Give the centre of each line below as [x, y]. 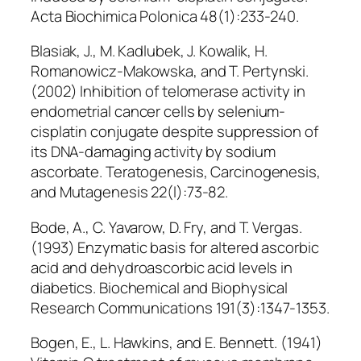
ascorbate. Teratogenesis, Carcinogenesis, [176, 172]
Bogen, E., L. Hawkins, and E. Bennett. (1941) [176, 343]
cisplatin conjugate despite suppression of [174, 132]
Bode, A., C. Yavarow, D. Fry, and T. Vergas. [166, 227]
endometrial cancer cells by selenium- [158, 112]
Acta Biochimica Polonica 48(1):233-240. [165, 16]
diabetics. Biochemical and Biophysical [160, 287]
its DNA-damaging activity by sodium [153, 152]
